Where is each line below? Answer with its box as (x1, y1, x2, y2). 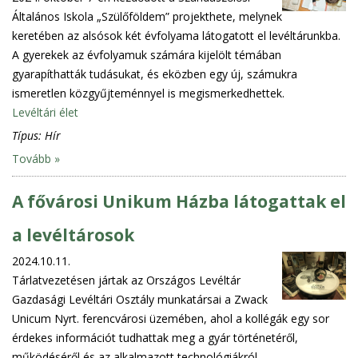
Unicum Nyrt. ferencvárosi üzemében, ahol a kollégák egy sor (12, 310, 329, 326)
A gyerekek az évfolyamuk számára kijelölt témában (12, 46, 281, 62)
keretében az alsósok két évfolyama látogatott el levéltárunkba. (12, 27, 340, 43)
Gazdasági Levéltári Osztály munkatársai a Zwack (12, 291, 268, 307)
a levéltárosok (12, 223, 134, 246)
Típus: (12, 127, 45, 143)
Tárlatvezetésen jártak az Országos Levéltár (12, 272, 241, 288)
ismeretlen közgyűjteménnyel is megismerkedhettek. (12, 85, 284, 101)
